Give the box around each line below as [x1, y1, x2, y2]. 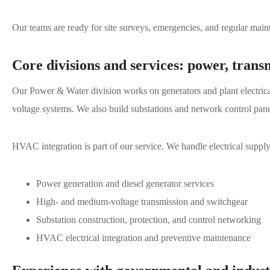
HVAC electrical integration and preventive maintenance [36, 232, 251, 243]
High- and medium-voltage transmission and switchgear [36, 196, 248, 207]
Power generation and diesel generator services [36, 178, 214, 189]
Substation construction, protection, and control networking [36, 214, 261, 225]
